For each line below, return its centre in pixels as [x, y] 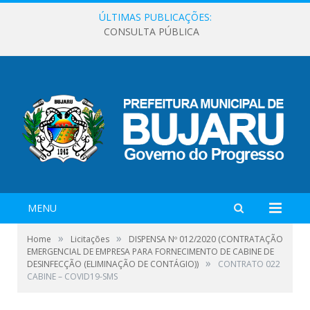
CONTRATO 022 [249, 264]
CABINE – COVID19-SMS [72, 276]
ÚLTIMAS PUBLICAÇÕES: [155, 17]
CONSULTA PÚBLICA [152, 32]
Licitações [90, 239]
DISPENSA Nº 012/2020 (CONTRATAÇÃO [206, 239]
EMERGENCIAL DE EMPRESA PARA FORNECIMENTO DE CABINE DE [151, 251]
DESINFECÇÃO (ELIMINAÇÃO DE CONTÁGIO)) [113, 264]
